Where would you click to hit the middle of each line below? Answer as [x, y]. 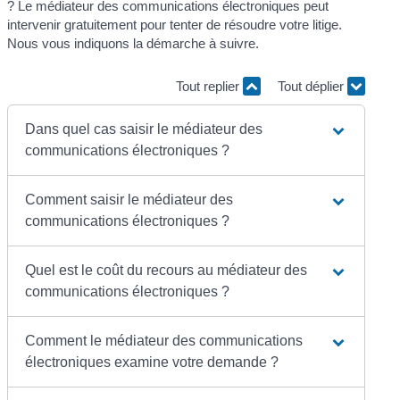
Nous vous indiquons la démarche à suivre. [133, 44]
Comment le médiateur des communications [164, 341]
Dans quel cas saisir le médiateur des [144, 129]
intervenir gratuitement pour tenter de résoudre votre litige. [175, 25]
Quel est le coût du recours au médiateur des [167, 271]
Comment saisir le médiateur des [129, 200]
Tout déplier [312, 86]
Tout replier [209, 86]
